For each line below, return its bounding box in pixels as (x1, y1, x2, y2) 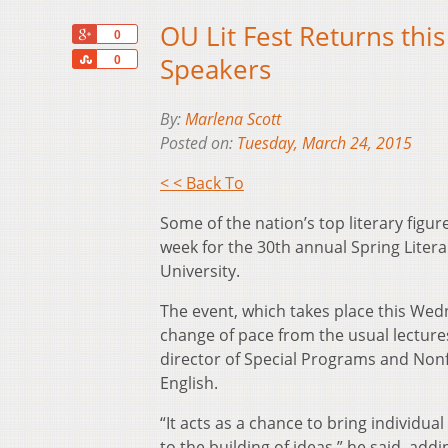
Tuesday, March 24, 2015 (237, 132, 412, 155)
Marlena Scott (185, 108, 281, 131)
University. (160, 260, 240, 283)
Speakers (160, 52, 271, 88)
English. (160, 372, 218, 395)
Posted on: (160, 132, 237, 155)
